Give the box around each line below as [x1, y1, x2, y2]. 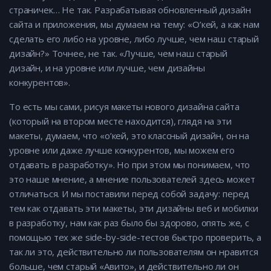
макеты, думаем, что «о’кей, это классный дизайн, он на [9, 129, 249, 142]
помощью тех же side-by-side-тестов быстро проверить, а [9, 231, 261, 244]
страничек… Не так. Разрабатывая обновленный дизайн [9, 4, 251, 16]
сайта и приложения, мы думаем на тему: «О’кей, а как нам [9, 18, 260, 31]
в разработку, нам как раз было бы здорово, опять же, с [9, 217, 249, 229]
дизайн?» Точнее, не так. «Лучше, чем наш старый [9, 47, 227, 60]
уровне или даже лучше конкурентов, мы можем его [9, 144, 235, 157]
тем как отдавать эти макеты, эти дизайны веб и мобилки [9, 202, 258, 215]
